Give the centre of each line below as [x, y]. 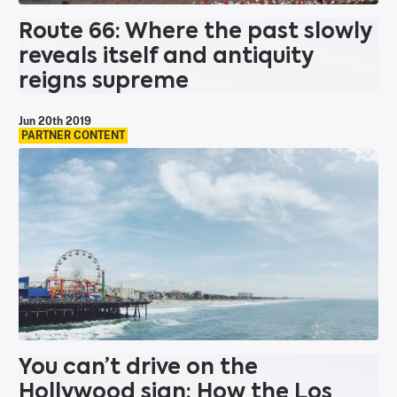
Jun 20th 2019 [55, 122]
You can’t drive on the [138, 366]
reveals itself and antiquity [166, 56]
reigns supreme [104, 81]
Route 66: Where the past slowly [195, 31]
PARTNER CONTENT [73, 136]
